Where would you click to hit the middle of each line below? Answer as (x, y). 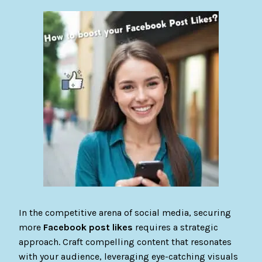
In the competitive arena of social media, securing (125, 213)
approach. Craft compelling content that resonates (125, 242)
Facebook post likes (88, 227)
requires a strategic (176, 227)
